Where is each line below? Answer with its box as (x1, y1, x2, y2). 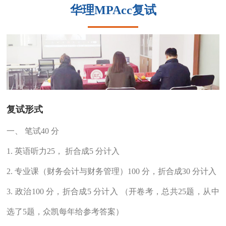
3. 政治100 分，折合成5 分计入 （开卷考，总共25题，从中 (7, 187, 219, 196)
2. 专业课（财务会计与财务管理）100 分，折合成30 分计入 (7, 166, 217, 176)
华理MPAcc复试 (70, 4, 156, 17)
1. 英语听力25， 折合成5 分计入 (7, 146, 120, 155)
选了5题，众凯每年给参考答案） (7, 207, 124, 216)
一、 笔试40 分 (7, 126, 60, 135)
